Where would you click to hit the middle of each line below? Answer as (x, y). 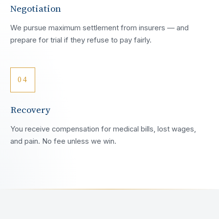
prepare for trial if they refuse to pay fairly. (81, 40)
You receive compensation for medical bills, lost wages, (103, 129)
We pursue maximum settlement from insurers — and (100, 28)
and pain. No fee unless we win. (64, 141)
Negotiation (36, 9)
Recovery (30, 109)
